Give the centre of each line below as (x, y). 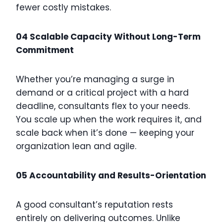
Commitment (45, 50)
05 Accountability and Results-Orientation (111, 176)
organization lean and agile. (76, 146)
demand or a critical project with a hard (102, 93)
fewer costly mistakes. (63, 8)
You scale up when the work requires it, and (109, 120)
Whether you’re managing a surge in (95, 80)
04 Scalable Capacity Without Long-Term (108, 37)
